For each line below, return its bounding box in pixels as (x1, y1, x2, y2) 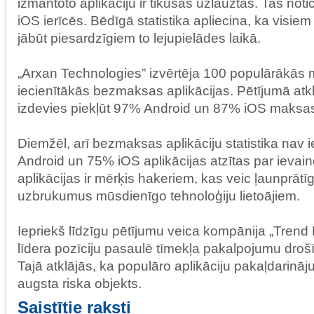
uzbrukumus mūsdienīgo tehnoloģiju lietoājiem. (18, 188, 300, 203)
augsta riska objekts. (18, 275, 142, 291)
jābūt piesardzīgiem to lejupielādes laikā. (18, 30, 261, 46)
